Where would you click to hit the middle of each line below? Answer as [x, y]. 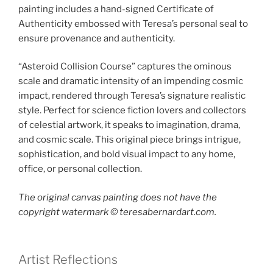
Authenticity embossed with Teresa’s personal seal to [133, 23]
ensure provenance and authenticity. [97, 38]
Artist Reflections [68, 260]
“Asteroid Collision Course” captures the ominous [125, 67]
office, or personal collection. [80, 169]
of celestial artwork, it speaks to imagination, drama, [129, 125]
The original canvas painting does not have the [118, 197]
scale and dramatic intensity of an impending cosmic [131, 81]
